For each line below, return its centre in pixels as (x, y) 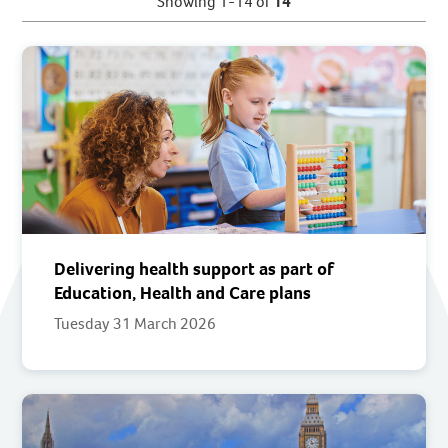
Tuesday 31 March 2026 (135, 323)
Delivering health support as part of (194, 268)
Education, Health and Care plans (183, 292)
